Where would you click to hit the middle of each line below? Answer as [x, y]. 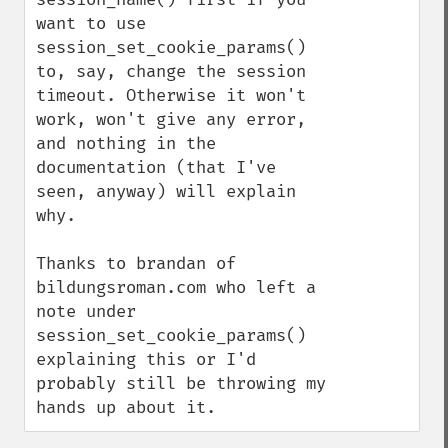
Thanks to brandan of [136, 263]
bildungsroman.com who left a [176, 287]
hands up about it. [126, 407]
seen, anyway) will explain [166, 191]
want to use [91, 23]
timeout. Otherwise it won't [171, 95]
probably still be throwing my [181, 383]
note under [86, 311]
